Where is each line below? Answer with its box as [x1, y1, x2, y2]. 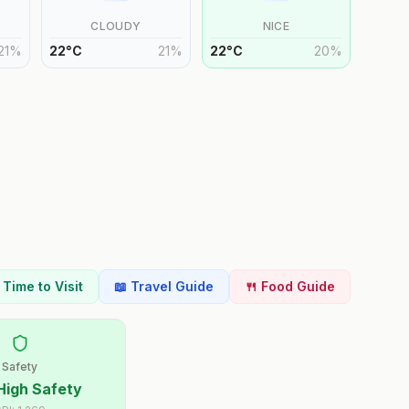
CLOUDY [90, 19, 142, 33]
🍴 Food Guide [245, 278, 335, 294]
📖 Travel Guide [114, 278, 214, 294]
